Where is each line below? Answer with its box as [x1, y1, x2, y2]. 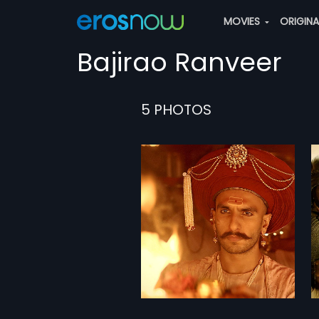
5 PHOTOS [140, 100, 211, 120]
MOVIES [223, 14, 263, 28]
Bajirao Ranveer [76, 44, 282, 80]
